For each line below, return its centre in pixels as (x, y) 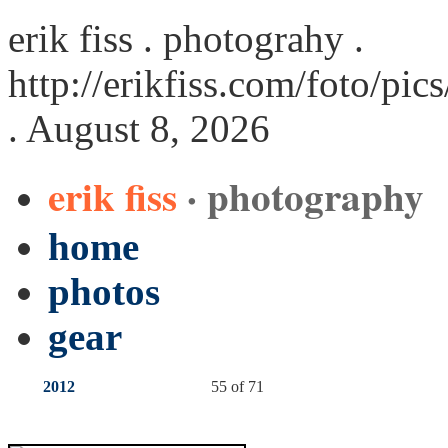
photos (104, 291)
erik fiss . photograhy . (186, 38)
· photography (305, 195)
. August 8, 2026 (139, 128)
